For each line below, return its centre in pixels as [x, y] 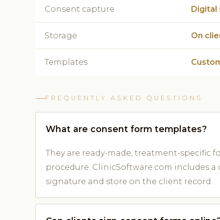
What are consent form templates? [126, 129]
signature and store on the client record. [129, 182]
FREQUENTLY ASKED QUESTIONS [124, 98]
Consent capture [80, 9]
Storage [61, 36]
